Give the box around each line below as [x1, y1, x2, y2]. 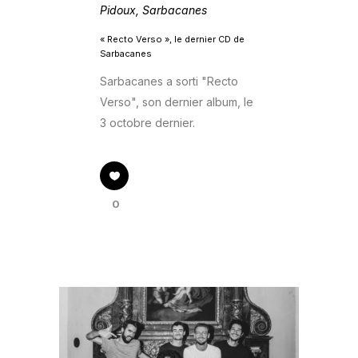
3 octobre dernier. [100, 116, 195, 130]
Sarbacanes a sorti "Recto [100, 74, 238, 89]
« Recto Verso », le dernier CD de [100, 34, 245, 46]
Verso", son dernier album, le [100, 95, 253, 109]
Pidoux [100, 3, 136, 18]
